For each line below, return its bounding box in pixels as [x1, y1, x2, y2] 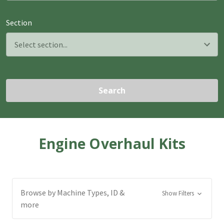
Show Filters [161, 188, 195, 197]
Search [98, 84, 125, 96]
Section [6, 17, 32, 27]
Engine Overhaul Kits [38, 133, 186, 153]
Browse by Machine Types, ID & [20, 187, 124, 197]
